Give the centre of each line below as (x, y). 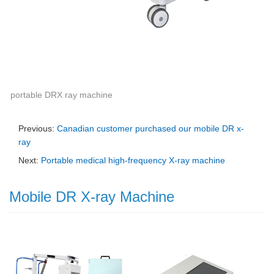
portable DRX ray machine (61, 95)
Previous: (38, 128)
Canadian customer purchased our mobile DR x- (150, 128)
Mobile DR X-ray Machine (92, 197)
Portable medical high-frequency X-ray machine (133, 160)
